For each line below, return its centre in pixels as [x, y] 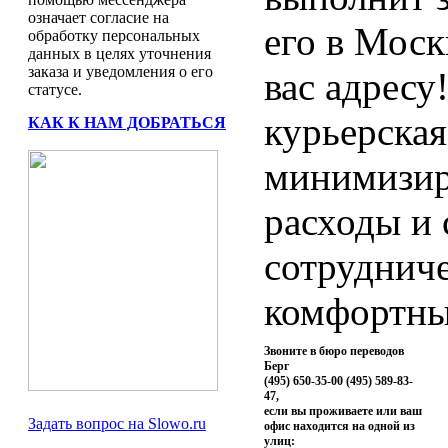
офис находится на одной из [339, 426]
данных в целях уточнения [119, 53]
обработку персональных [114, 35]
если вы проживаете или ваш [343, 411]
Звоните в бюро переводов [334, 351]
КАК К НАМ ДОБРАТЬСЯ [127, 122]
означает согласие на [98, 17]
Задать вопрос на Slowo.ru [117, 423]
